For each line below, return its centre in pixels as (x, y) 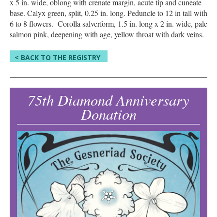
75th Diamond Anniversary (108, 99)
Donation (108, 113)
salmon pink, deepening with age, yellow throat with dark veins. (107, 34)
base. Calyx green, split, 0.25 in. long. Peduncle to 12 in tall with (108, 13)
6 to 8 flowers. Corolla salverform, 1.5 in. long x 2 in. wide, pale (108, 23)
